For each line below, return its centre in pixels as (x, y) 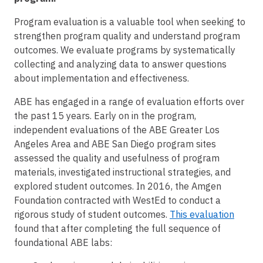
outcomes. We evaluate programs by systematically (125, 50)
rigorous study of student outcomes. (92, 214)
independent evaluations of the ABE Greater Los (117, 129)
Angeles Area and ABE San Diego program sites (115, 144)
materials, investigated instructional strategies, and (122, 172)
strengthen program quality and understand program (127, 36)
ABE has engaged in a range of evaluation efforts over (129, 101)
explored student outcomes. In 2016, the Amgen (118, 186)
